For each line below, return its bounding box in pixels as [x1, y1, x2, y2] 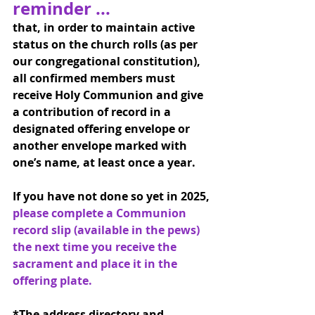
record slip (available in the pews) [13, 221, 202, 238]
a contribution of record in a [13, 103, 174, 120]
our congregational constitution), [13, 53, 203, 69]
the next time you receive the [13, 238, 179, 255]
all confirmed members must [13, 70, 178, 86]
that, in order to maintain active [13, 19, 198, 35]
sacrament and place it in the [13, 255, 180, 271]
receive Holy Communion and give [13, 86, 206, 103]
